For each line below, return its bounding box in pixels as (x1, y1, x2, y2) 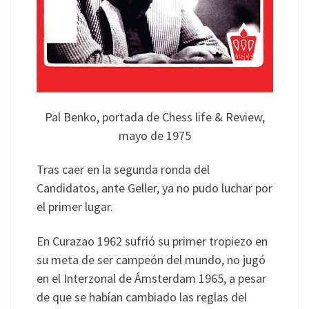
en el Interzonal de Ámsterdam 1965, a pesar (36, 270, 266, 286)
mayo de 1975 (118, 127, 191, 143)
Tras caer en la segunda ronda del (36, 161, 210, 178)
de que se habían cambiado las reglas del (36, 288, 247, 305)
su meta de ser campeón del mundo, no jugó (36, 251, 266, 268)
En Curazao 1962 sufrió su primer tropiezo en (36, 232, 268, 249)
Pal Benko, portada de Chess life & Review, (44, 108, 265, 125)
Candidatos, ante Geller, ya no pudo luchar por (36, 180, 272, 197)
